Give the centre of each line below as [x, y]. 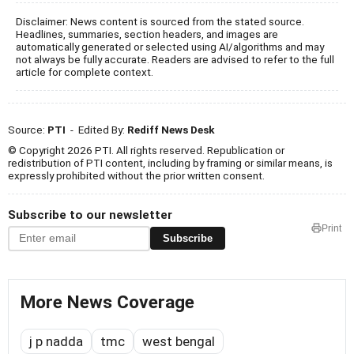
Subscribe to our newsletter [90, 215]
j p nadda [56, 341]
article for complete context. [85, 72]
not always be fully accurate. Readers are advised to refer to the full [175, 59]
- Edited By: [96, 129]
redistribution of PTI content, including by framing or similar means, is [170, 162]
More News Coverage [107, 302]
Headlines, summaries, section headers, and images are [147, 34]
